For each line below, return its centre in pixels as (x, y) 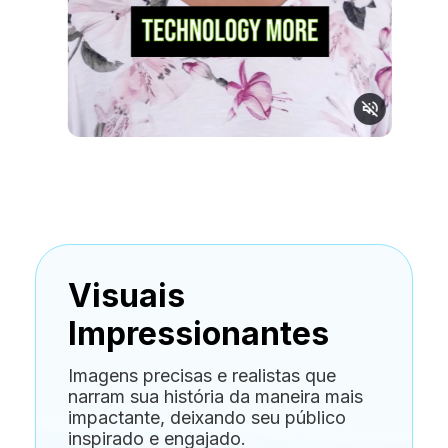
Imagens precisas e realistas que (202, 375)
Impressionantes (198, 333)
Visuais (126, 295)
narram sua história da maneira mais (215, 396)
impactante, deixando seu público (207, 417)
